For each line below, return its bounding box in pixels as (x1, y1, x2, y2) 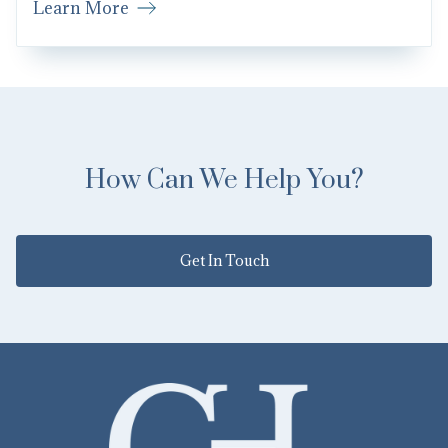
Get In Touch (179, 269, 269, 289)
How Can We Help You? (84, 182, 364, 216)
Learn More (33, 15, 129, 38)
